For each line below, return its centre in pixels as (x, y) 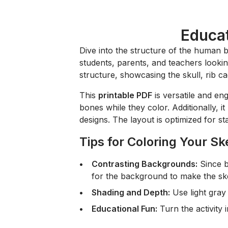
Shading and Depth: (131, 192)
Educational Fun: (124, 209)
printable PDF (125, 95)
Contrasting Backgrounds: (145, 164)
